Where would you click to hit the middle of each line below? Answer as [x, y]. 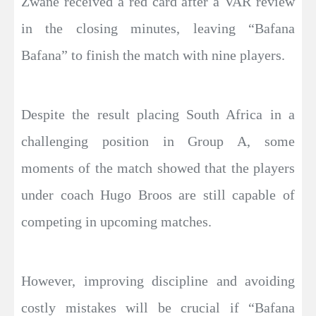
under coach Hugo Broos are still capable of [158, 195]
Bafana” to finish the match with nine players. [153, 55]
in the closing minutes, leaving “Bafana [158, 29]
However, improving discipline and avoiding [158, 281]
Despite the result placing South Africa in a [158, 115]
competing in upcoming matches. [116, 222]
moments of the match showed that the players [158, 168]
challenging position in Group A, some [158, 141]
